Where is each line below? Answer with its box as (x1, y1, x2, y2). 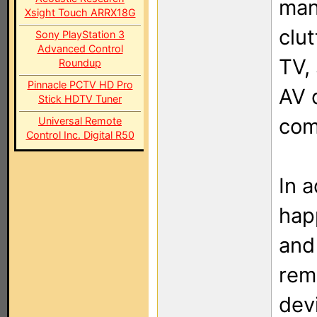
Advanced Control (37, 42, 123, 54)
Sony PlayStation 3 (35, 28, 125, 40)
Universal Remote (38, 115, 122, 127)
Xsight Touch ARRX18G (24, 6, 136, 18)
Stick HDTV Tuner (38, 93, 122, 105)
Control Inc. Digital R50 (25, 129, 134, 141)
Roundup (59, 57, 101, 69)
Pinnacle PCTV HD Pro (27, 79, 133, 91)
